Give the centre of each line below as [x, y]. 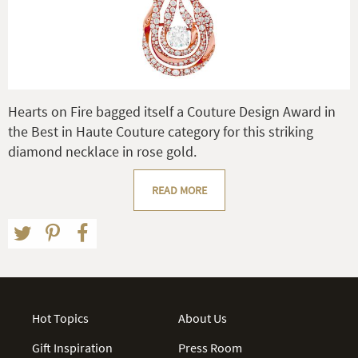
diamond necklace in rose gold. [102, 151]
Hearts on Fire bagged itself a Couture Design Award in [172, 111]
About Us [203, 318]
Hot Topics [60, 318]
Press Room [211, 347]
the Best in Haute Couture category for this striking [161, 131]
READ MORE [179, 190]
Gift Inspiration [72, 347]
